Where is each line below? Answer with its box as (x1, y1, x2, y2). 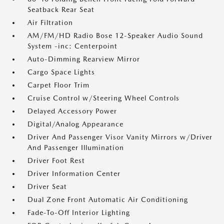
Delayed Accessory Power (27, 107, 117, 115)
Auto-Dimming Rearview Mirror (27, 55, 140, 63)
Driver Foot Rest (27, 156, 85, 164)
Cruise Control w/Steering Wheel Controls (27, 94, 179, 102)
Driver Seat (27, 182, 67, 190)
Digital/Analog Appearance (27, 120, 123, 128)
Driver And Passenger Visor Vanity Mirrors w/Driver (27, 133, 212, 141)
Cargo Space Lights (27, 68, 95, 76)
